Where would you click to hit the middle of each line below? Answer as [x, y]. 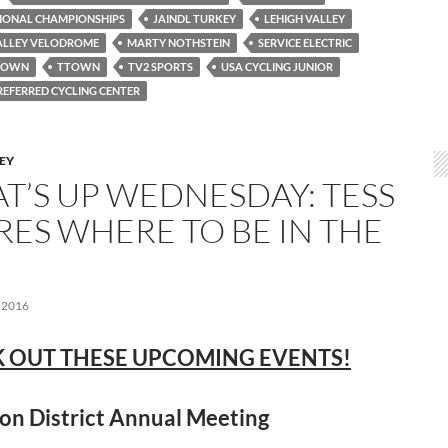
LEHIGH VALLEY [304, 18]
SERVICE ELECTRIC [305, 42]
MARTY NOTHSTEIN [178, 42]
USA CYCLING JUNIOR [277, 66]
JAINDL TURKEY [194, 18]
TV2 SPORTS [160, 66]
